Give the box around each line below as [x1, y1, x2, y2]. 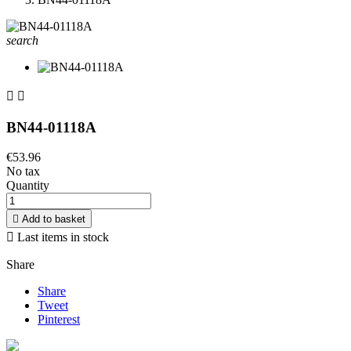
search [6, 34, 38, 47]
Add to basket [22, 213, 85, 226]
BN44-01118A [6, 118, 96, 136]
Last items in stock [14, 230, 109, 244]
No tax [6, 165, 40, 179]
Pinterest [38, 313, 80, 327]
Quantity [6, 179, 49, 193]
